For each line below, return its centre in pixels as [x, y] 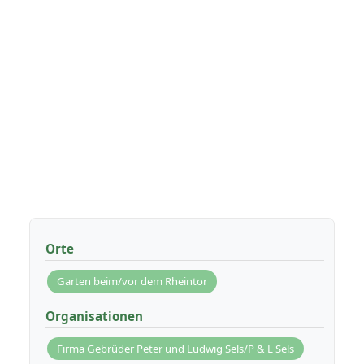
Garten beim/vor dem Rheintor [132, 281]
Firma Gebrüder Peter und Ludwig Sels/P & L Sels [176, 348]
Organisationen [94, 316]
